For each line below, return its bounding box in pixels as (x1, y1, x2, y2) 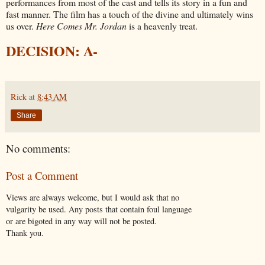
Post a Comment (6, 168, 78, 183)
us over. (6, 20, 36, 32)
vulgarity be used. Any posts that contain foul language (6, 203, 192, 215)
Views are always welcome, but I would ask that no (6, 191, 179, 203)
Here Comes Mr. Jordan (36, 20, 127, 32)
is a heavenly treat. (127, 20, 198, 32)
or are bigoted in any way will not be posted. (6, 215, 157, 227)
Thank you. (6, 227, 44, 238)
